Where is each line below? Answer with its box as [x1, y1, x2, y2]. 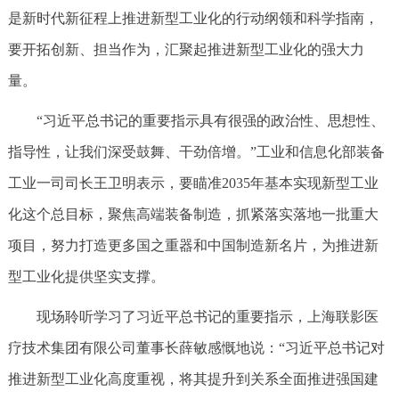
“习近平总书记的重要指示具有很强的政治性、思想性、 [36, 113, 385, 128]
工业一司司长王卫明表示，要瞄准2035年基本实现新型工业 [7, 175, 379, 191]
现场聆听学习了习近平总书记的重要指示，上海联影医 [36, 309, 379, 324]
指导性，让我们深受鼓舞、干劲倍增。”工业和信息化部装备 [7, 144, 385, 159]
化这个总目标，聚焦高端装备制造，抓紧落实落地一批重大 [7, 207, 379, 222]
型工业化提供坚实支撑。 [7, 269, 165, 284]
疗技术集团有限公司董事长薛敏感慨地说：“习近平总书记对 [7, 340, 385, 355]
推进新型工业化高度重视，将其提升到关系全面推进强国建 [7, 371, 379, 387]
